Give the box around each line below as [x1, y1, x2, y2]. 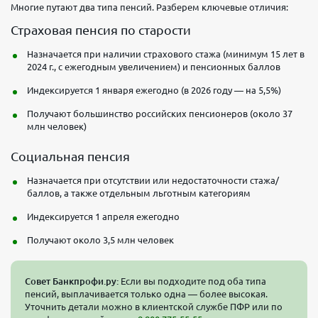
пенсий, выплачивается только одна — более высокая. [25, 288, 268, 299]
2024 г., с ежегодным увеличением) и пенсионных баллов [27, 61, 280, 72]
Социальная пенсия [11, 148, 130, 163]
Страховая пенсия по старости [11, 22, 191, 37]
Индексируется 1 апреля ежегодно [27, 211, 180, 221]
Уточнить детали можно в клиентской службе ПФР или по [25, 301, 283, 312]
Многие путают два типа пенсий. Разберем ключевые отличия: [11, 1, 288, 12]
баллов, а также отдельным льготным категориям [27, 187, 251, 198]
